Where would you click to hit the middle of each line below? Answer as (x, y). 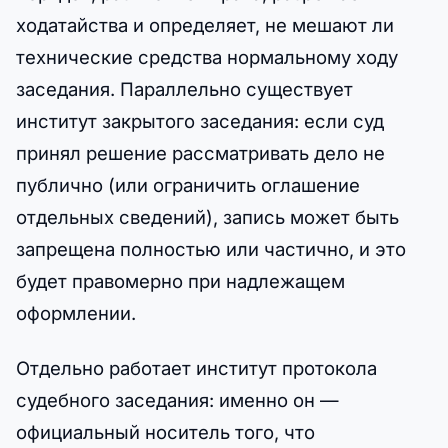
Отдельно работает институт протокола (196, 368)
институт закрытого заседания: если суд (200, 120)
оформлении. (76, 312)
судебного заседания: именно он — (177, 400)
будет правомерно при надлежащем (180, 280)
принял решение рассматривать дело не (200, 152)
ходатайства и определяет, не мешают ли (205, 24)
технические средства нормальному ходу (207, 56)
